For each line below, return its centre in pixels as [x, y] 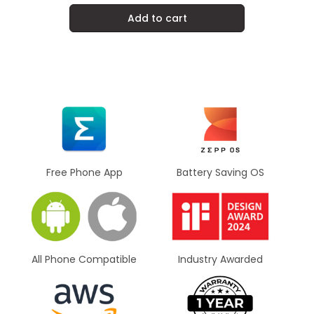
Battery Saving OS [220, 173]
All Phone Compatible [84, 259]
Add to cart [157, 18]
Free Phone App [84, 173]
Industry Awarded [220, 259]
